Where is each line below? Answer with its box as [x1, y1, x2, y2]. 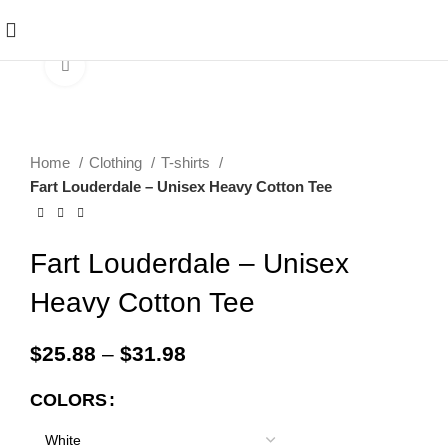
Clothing [89, 154, 146, 171]
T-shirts [161, 154, 214, 171]
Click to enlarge [85, 57, 192, 74]
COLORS [30, 390, 107, 410]
